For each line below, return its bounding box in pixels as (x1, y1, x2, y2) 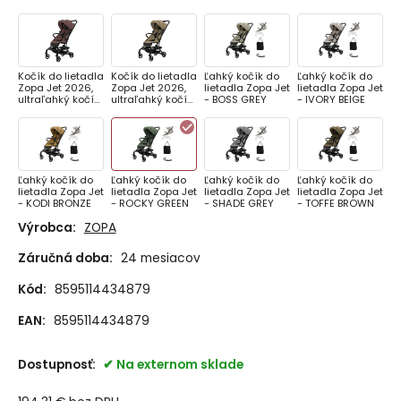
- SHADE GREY (204, 196, 274, 211)
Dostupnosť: (17, 356, 98, 374)
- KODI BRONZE (17, 196, 91, 211)
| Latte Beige (110, 104, 172, 119)
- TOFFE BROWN (297, 196, 375, 211)
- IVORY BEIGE (297, 92, 366, 107)
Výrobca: (17, 218, 76, 236)
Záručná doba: (17, 250, 113, 268)
